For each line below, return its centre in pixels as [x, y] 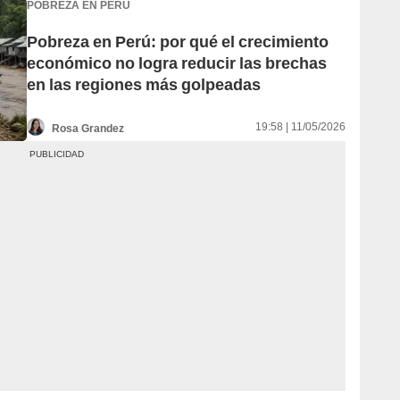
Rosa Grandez [88, 128]
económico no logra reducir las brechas [177, 63]
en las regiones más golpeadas [144, 85]
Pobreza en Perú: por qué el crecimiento [178, 42]
